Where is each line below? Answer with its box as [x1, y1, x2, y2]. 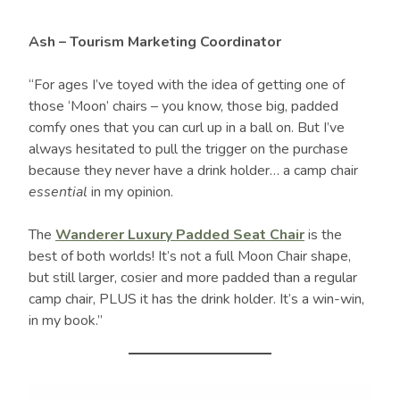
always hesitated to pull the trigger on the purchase [29, 138, 348, 159]
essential [29, 181, 87, 202]
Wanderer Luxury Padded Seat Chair [55, 224, 304, 245]
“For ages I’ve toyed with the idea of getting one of [29, 74, 345, 95]
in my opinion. [87, 181, 173, 202]
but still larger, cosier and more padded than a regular [29, 267, 357, 287]
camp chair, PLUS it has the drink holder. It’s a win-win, [29, 288, 364, 309]
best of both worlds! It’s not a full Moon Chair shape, [29, 246, 351, 266]
